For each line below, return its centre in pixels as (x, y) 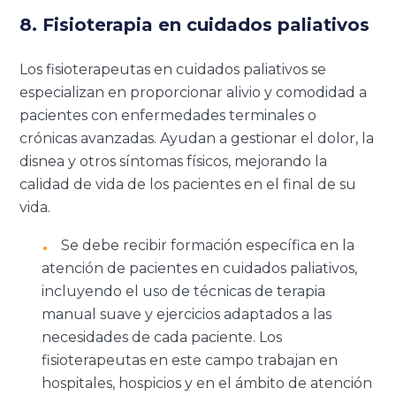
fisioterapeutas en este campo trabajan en (190, 360)
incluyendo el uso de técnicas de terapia (184, 291)
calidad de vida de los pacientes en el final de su (188, 184)
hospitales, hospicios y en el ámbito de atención (207, 383)
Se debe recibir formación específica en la (208, 245)
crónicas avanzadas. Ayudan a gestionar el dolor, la (197, 138)
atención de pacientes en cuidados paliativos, (200, 268)
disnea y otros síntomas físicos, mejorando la (174, 161)
